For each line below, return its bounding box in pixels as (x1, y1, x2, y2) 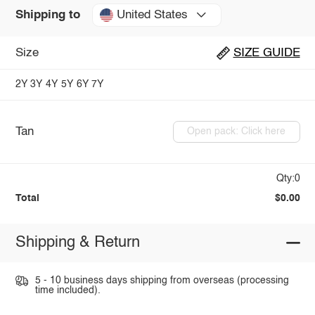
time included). (34, 285, 101, 295)
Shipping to (15, 8, 80, 21)
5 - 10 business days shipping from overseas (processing (34, 275, 289, 285)
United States (116, 8, 188, 21)
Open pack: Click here (187, 127, 286, 137)
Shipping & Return (15, 235, 140, 251)
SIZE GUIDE (233, 46, 300, 59)
